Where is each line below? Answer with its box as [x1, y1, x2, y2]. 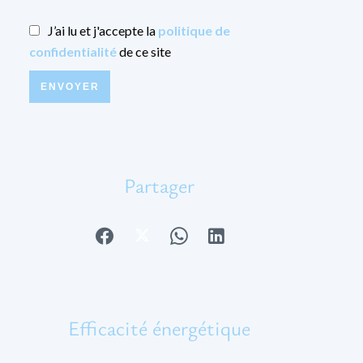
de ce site [117, 44, 171, 59]
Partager [123, 172, 194, 199]
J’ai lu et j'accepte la [48, 23, 158, 38]
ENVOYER [40, 81, 100, 92]
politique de [158, 23, 230, 38]
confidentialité [29, 44, 117, 59]
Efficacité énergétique [67, 314, 250, 342]
